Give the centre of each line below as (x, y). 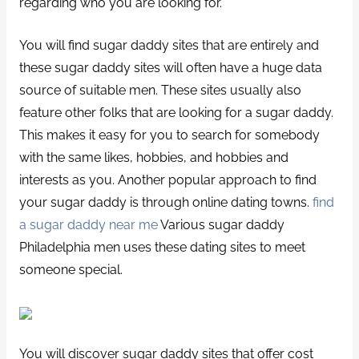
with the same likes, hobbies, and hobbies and (153, 157)
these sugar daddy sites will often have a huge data (170, 67)
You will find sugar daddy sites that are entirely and (169, 45)
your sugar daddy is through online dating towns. (165, 202)
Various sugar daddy (221, 224)
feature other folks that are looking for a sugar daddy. (176, 112)
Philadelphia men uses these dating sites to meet (162, 247)
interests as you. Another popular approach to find (167, 179)
